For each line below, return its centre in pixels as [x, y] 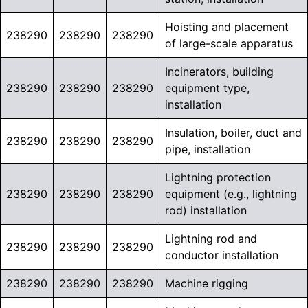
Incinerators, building [219, 72]
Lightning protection [218, 178]
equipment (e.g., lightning [231, 194]
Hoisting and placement [227, 27]
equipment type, [207, 88]
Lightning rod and [211, 239]
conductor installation [222, 255]
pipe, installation [208, 150]
